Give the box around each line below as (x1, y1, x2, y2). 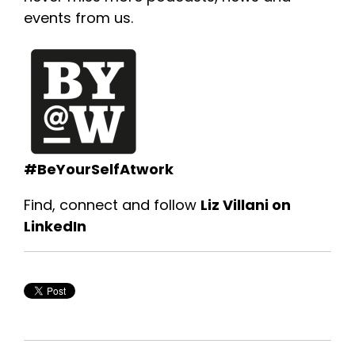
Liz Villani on (200, 194, 291, 215)
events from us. (24, 7, 133, 28)
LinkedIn (24, 216, 86, 236)
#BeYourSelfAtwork (24, 158, 174, 179)
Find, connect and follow (24, 194, 200, 215)
